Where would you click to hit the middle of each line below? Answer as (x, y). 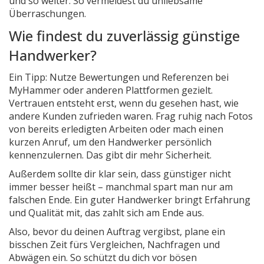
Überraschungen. (47, 14)
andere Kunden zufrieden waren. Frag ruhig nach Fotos (131, 116)
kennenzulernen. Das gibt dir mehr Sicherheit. (110, 155)
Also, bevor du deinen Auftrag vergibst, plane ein (117, 232)
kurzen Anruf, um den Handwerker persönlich (110, 142)
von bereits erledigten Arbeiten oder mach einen (116, 129)
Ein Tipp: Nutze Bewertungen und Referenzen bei (119, 77)
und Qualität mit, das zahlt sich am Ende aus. (106, 213)
